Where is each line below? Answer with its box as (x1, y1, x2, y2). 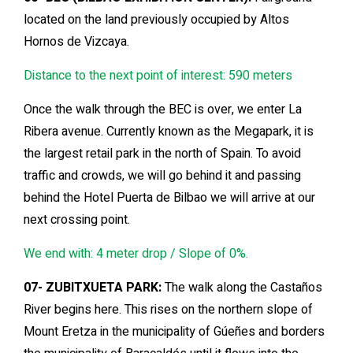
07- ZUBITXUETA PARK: (24, 278, 162, 298)
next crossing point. (24, 210, 130, 230)
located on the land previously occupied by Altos (24, 10, 289, 30)
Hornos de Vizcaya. (24, 32, 129, 52)
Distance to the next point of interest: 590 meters (24, 66, 292, 86)
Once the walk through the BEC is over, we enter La (24, 100, 302, 120)
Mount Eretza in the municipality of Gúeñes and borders (24, 322, 325, 342)
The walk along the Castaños (162, 278, 322, 298)
